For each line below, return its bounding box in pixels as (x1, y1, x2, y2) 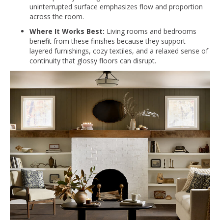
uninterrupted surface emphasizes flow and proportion (29, 1, 203, 11)
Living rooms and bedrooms (105, 26, 196, 36)
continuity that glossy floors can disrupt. (29, 55, 156, 65)
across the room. (29, 11, 84, 21)
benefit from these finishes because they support (29, 36, 186, 46)
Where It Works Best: (29, 26, 105, 36)
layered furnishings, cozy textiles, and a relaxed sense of (29, 46, 208, 55)
